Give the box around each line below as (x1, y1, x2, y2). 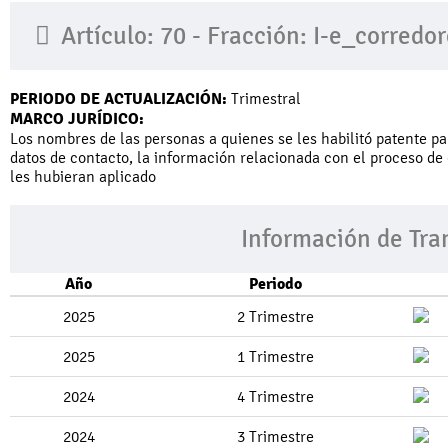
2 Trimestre (236, 306, 314, 326)
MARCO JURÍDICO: (10, 108, 144, 129)
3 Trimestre (236, 426, 314, 446)
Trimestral (227, 88, 301, 108)
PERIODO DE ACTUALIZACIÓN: (10, 88, 227, 109)
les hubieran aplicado (10, 166, 156, 186)
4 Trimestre (236, 386, 314, 406)
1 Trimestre (236, 346, 314, 366)
